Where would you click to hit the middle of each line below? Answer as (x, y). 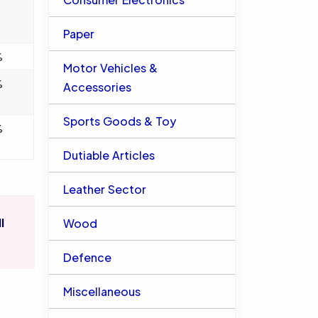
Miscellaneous (102, 291)
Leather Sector (104, 189)
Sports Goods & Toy (119, 121)
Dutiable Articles (109, 155)
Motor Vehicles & (110, 68)
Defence (87, 257)
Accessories (97, 87)
